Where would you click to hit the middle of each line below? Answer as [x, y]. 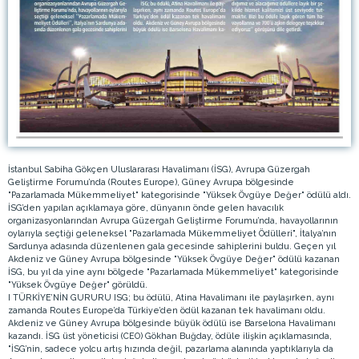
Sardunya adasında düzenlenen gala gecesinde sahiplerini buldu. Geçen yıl [172, 246]
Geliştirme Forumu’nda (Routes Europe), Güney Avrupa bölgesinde [151, 182]
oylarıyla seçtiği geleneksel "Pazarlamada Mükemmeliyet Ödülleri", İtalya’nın [172, 233]
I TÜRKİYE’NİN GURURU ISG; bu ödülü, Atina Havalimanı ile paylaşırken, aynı [171, 297]
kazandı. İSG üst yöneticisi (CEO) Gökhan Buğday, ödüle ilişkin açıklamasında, [170, 335]
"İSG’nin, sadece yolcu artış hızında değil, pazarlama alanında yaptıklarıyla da [171, 348]
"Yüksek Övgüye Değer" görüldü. [78, 284]
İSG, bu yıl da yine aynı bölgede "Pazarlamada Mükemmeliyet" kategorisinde [173, 271]
